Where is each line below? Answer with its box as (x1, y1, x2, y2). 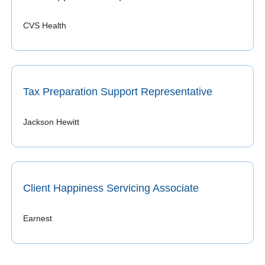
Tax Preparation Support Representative (23, 85, 212, 98)
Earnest (23, 213, 54, 223)
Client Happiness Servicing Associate (23, 182, 199, 194)
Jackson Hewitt (23, 117, 79, 127)
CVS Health (23, 20, 66, 30)
